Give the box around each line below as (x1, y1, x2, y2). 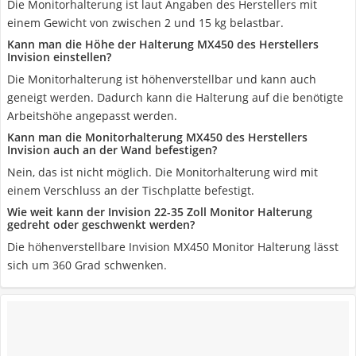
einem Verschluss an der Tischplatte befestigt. (7, 183, 254, 198)
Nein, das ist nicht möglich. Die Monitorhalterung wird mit (7, 164, 318, 180)
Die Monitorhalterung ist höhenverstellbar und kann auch (7, 72, 316, 87)
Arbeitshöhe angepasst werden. (7, 108, 177, 123)
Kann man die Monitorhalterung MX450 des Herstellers (7, 130, 308, 145)
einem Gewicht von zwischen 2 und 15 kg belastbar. (7, 15, 284, 30)
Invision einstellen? (7, 49, 111, 64)
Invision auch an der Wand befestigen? (7, 142, 217, 157)
